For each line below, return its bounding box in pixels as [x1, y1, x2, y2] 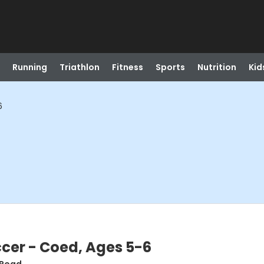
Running [12, 61, 47, 73]
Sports [155, 61, 185, 73]
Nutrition [197, 61, 236, 73]
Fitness [111, 61, 143, 73]
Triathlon [59, 61, 100, 73]
